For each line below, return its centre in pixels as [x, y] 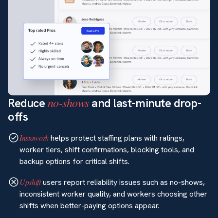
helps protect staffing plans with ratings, [117, 138]
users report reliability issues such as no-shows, [123, 182]
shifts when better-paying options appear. [89, 205]
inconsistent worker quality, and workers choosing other [113, 194]
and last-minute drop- [145, 103]
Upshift [30, 182]
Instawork [34, 138]
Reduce [28, 103]
